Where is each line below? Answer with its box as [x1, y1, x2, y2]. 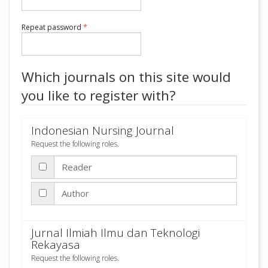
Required [87, 22, 118, 32]
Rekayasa [31, 236, 80, 252]
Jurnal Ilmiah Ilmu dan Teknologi [31, 224, 200, 240]
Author [62, 187, 89, 199]
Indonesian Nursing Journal [31, 123, 174, 138]
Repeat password [22, 22, 83, 32]
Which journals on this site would [22, 68, 231, 86]
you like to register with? [22, 86, 176, 105]
